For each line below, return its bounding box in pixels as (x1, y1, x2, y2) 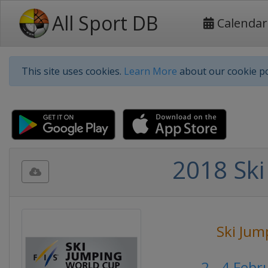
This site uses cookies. (22, 65, 124, 78)
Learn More (124, 65, 177, 78)
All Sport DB (52, 10, 158, 36)
